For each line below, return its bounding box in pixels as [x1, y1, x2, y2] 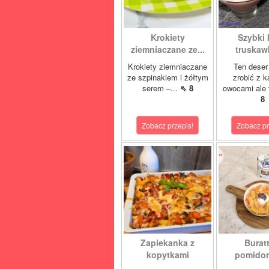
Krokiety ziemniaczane [128, 61, 207, 72]
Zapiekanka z [141, 237, 195, 249]
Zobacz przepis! [142, 120, 193, 130]
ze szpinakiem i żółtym [127, 71, 208, 83]
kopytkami [146, 249, 189, 261]
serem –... [142, 82, 180, 94]
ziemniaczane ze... [130, 43, 205, 55]
